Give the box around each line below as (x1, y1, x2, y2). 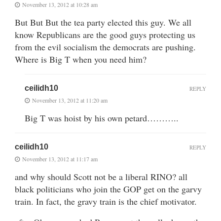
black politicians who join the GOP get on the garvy (15, 183, 202, 195)
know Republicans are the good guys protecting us (15, 28, 195, 40)
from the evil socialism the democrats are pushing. (15, 40, 196, 53)
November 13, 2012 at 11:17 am (22, 154, 98, 163)
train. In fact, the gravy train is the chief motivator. (15, 195, 197, 207)
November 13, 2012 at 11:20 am (32, 96, 108, 104)
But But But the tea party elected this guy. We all (15, 16, 191, 28)
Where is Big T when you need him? (15, 53, 147, 65)
